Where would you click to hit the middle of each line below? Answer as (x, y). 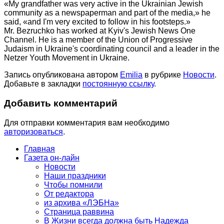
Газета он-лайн (52, 157)
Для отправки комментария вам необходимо (87, 122)
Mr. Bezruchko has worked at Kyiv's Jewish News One (100, 31)
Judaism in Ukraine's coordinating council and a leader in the (112, 49)
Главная (39, 148)
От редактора (69, 193)
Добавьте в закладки (43, 84)
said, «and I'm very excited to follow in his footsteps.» (97, 22)
